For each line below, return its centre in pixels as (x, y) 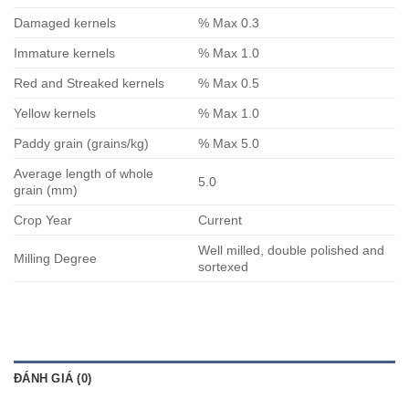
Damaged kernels (67, 22)
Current (220, 220)
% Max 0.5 (229, 83)
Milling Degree (55, 258)
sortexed (224, 266)
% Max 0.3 (229, 22)
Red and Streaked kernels (91, 83)
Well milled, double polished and (292, 250)
